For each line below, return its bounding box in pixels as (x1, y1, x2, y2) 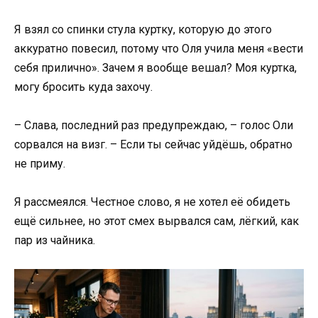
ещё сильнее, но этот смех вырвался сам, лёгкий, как (14, 214, 299, 228)
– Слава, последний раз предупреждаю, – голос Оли (14, 118, 293, 132)
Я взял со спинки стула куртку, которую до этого (14, 22, 272, 36)
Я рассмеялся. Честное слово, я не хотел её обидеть (14, 194, 290, 209)
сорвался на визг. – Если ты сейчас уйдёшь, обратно (14, 137, 292, 151)
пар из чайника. (14, 233, 95, 247)
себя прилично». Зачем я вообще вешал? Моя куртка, (14, 60, 297, 75)
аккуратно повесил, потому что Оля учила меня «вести (14, 41, 303, 55)
